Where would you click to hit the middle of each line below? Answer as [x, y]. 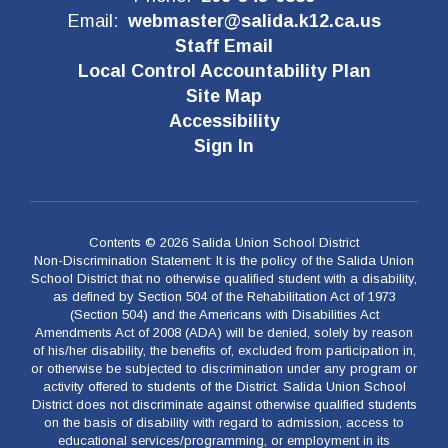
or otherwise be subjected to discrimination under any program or [224, 368]
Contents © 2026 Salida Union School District [224, 242]
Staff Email [224, 46]
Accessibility [224, 121]
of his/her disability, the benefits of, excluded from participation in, [224, 350]
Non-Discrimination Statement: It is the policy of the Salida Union [224, 260]
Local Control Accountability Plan [224, 71]
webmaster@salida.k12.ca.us [254, 21]
